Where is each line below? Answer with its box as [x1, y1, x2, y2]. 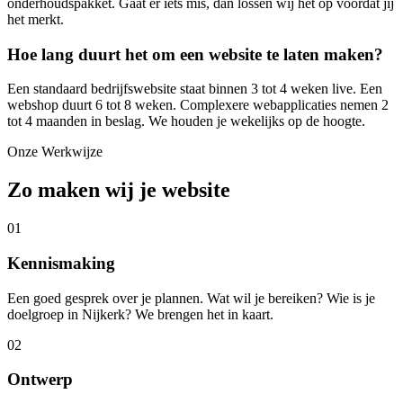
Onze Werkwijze [7, 144, 103, 160]
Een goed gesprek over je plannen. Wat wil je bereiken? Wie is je [7, 290, 375, 306]
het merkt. [7, 11, 64, 27]
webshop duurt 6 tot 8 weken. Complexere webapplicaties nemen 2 [7, 97, 389, 113]
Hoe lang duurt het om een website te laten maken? [7, 44, 383, 64]
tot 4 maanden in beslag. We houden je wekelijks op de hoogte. [7, 113, 365, 130]
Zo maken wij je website [7, 178, 230, 202]
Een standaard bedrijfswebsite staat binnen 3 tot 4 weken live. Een [7, 81, 382, 97]
